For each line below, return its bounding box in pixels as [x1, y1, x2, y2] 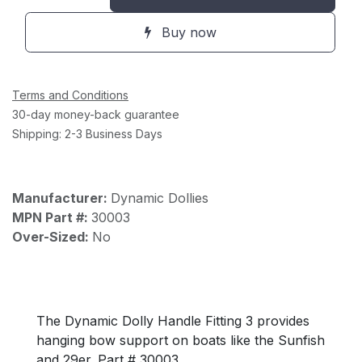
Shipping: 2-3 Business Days [12, 127, 162, 141]
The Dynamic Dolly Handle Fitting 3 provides [36, 313, 309, 329]
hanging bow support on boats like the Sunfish [36, 332, 325, 348]
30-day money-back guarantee [12, 107, 179, 121]
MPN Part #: [12, 209, 91, 225]
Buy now [157, 24, 217, 40]
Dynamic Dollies [111, 190, 208, 206]
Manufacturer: [12, 190, 111, 206]
